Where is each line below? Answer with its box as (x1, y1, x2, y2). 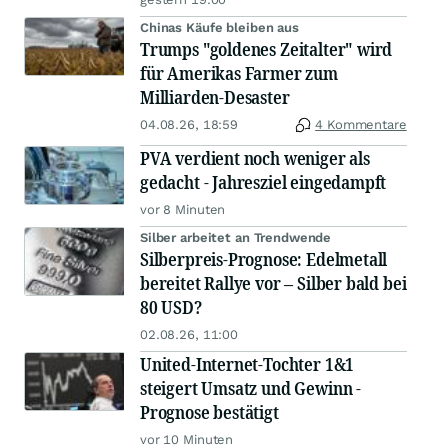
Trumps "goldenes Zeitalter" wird (140, 37, 393, 62)
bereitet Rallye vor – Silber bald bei (140, 271, 407, 296)
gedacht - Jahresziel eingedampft (140, 170, 387, 195)
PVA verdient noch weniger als (140, 146, 370, 171)
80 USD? (140, 295, 202, 320)
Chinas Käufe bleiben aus (140, 20, 299, 36)
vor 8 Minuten (140, 202, 226, 218)
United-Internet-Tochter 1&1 (140, 352, 355, 377)
